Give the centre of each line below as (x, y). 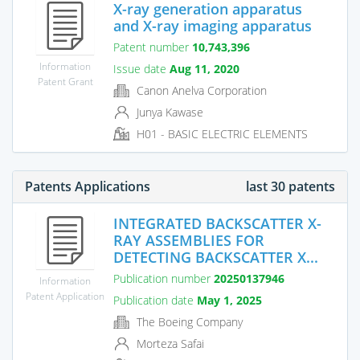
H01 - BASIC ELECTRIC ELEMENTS (221, 134)
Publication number (164, 278)
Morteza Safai (169, 343)
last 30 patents (290, 186)
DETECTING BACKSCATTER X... (216, 257)
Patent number (153, 47)
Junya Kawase (168, 112)
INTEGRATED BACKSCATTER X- (217, 223)
